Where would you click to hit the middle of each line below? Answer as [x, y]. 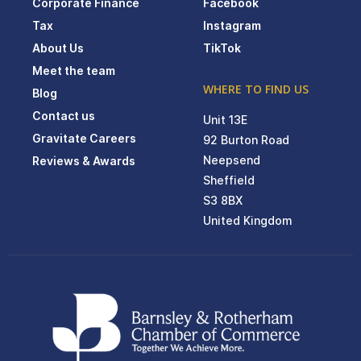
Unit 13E [225, 119]
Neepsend [232, 160]
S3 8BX [223, 200]
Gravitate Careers [84, 138]
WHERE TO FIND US [256, 89]
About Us [58, 48]
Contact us [64, 115]
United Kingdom [248, 220]
